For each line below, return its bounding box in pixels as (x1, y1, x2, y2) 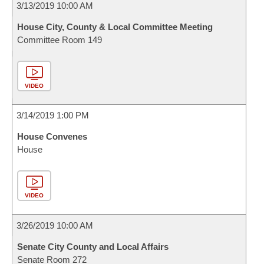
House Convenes (17, 131, 87, 141)
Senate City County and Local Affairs (17, 242, 169, 252)
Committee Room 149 (17, 35, 102, 45)
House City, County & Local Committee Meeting (17, 22, 213, 32)
